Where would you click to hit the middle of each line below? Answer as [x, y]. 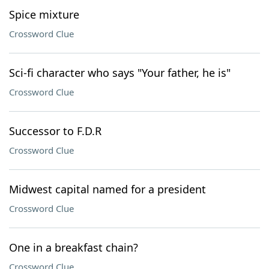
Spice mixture [44, 14]
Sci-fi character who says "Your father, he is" [120, 73]
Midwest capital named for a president [107, 189]
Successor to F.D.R [55, 131]
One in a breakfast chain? [74, 247]
